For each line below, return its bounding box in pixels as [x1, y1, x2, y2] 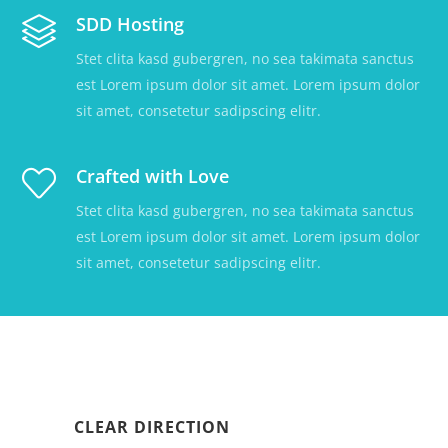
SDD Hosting [76, 12, 185, 36]
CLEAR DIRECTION [74, 416, 230, 438]
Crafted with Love [76, 164, 230, 188]
